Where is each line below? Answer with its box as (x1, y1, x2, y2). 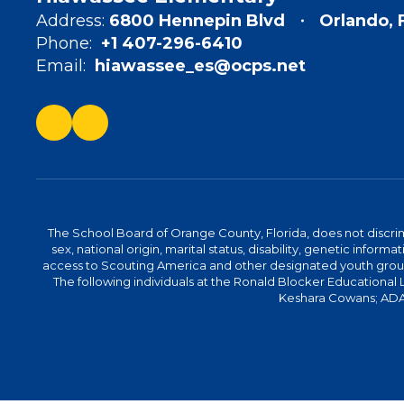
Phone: (36, 33, 92, 53)
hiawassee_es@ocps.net (95, 56, 306, 76)
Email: (36, 56, 86, 76)
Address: (36, 11, 105, 31)
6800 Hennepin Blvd (109, 11, 285, 31)
